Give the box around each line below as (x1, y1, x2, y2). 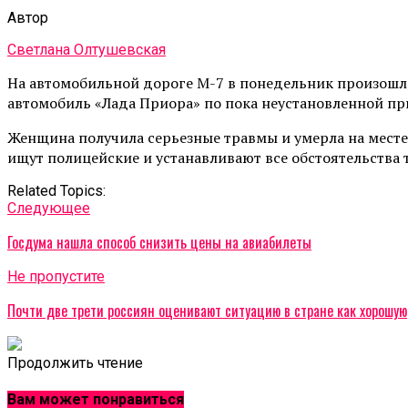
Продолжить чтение (7, 353, 143, 372)
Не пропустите (7, 267, 105, 285)
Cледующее (7, 199, 90, 217)
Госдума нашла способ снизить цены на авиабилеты (7, 230, 311, 253)
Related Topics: (7, 181, 106, 199)
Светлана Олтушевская (7, 40, 166, 58)
